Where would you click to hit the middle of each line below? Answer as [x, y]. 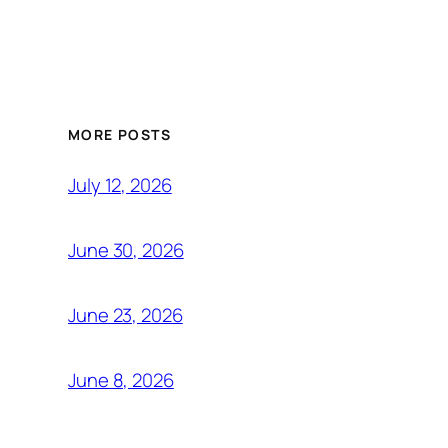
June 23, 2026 [125, 315]
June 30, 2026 [126, 250]
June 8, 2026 [121, 380]
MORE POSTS [119, 134]
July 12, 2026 [120, 185]
